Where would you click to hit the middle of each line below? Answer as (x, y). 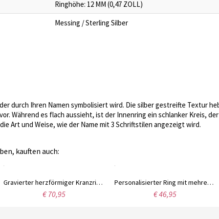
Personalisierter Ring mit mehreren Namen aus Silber (210, 182)
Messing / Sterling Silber (91, 23)
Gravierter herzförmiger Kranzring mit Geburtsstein (99, 182)
